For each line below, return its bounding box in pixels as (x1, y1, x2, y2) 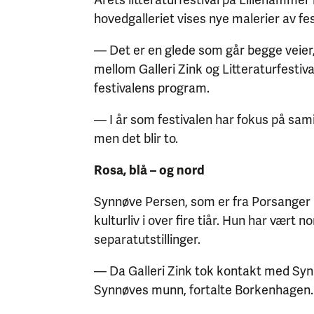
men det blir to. (94, 130, 179, 146)
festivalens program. (94, 80, 210, 96)
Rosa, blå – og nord (94, 162, 205, 178)
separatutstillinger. (94, 231, 201, 247)
